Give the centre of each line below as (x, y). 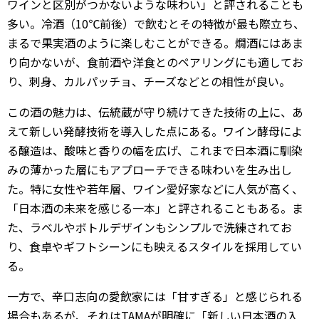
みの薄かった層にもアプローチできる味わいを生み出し (150, 169)
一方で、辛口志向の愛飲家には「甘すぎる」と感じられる (155, 296)
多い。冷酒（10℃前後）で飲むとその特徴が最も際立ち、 (156, 23)
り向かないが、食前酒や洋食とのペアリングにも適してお (155, 62)
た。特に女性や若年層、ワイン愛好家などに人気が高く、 (155, 189)
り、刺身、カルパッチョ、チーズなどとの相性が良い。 (149, 81)
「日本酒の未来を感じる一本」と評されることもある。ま (155, 208)
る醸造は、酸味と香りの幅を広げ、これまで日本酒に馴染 (155, 150)
